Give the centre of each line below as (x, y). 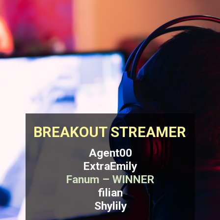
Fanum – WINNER (110, 180)
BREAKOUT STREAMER (110, 132)
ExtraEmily (110, 166)
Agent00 (110, 153)
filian (110, 193)
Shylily (110, 206)
